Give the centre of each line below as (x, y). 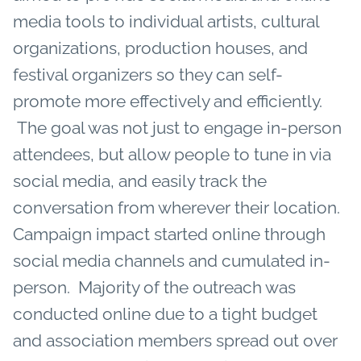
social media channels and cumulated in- (172, 260)
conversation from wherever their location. (176, 207)
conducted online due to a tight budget (165, 313)
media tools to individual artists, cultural (166, 21)
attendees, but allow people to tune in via (172, 154)
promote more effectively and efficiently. (168, 101)
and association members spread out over (175, 340)
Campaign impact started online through (169, 234)
